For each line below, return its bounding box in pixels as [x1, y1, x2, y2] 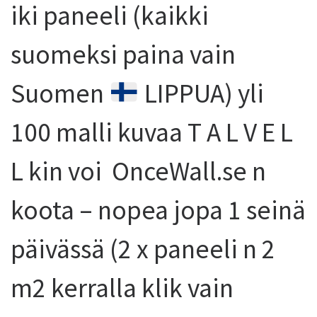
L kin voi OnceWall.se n [11, 154, 266, 188]
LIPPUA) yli [139, 76, 264, 110]
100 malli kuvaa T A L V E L [11, 115, 293, 149]
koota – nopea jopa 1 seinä [11, 193, 306, 226]
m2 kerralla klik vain [11, 271, 238, 304]
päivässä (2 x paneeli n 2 [11, 232, 275, 265]
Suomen [11, 76, 109, 110]
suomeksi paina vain [11, 38, 236, 71]
